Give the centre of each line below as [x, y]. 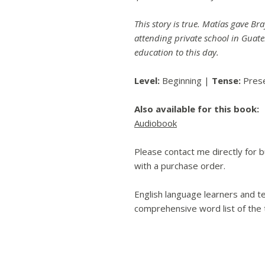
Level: [147, 81]
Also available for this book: [197, 109]
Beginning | [186, 81]
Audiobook [156, 123]
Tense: [226, 81]
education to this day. [177, 52]
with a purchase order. [180, 166]
